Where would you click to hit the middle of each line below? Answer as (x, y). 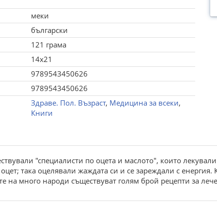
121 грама (48, 45)
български (49, 30)
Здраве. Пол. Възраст (68, 103)
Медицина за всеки (144, 103)
